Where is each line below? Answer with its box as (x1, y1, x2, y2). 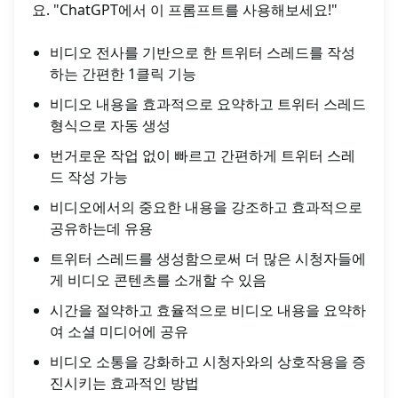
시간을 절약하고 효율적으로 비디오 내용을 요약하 (50, 300, 366, 321)
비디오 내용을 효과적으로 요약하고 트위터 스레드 (50, 94, 366, 115)
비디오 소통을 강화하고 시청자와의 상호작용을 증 (50, 352, 366, 372)
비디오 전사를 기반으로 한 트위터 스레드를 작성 (50, 43, 355, 63)
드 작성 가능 (50, 167, 128, 187)
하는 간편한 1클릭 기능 (50, 64, 196, 84)
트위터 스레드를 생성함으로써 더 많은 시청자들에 (50, 249, 366, 269)
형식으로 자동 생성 (50, 115, 171, 136)
